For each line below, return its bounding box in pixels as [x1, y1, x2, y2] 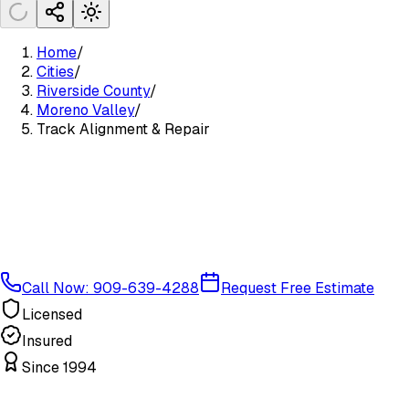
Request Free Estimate [221, 278, 374, 298]
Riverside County [37, 81, 150, 100]
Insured [22, 330, 72, 351]
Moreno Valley [37, 100, 134, 120]
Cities [37, 62, 74, 81]
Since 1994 [22, 357, 97, 377]
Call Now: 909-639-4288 [22, 278, 199, 298]
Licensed [22, 304, 82, 324]
